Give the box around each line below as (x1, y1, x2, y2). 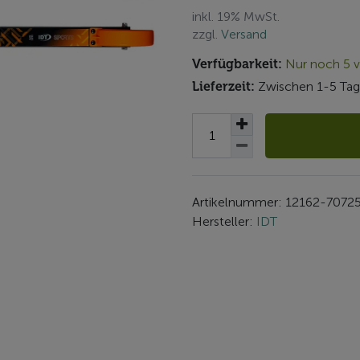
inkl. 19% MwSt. (192, 9, 280, 24)
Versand (221, 27, 267, 42)
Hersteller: (192, 213, 256, 229)
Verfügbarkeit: (192, 56, 282, 72)
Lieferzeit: (192, 78, 255, 94)
